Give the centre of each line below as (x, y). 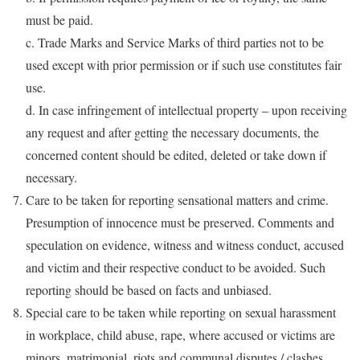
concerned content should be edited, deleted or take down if (176, 154)
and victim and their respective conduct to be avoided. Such (176, 267)
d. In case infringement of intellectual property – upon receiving (186, 109)
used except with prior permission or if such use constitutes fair (184, 64)
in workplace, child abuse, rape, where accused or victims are (180, 334)
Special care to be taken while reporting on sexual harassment (181, 312)
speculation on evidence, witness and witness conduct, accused (185, 244)
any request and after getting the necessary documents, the (172, 132)
